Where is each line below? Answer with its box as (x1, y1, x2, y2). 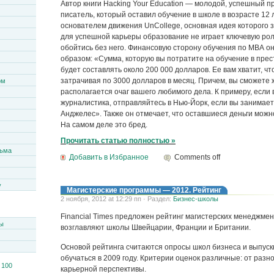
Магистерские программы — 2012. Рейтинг (67, 185, 221, 194)
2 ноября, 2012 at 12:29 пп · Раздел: (61, 194, 173, 202)
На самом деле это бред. (61, 120, 147, 129)
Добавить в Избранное (69, 152, 149, 161)
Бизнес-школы (173, 194, 218, 202)
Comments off (174, 152, 221, 161)
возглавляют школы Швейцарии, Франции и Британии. (61, 223, 251, 232)
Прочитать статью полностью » (61, 136, 176, 145)
